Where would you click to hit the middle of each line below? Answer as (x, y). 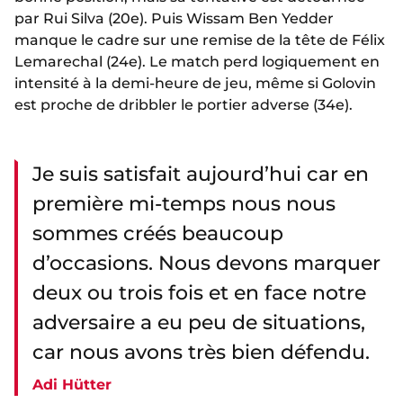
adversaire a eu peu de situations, (199, 323)
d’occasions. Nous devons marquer (206, 264)
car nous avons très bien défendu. (201, 353)
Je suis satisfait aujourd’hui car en (201, 175)
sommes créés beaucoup (158, 234)
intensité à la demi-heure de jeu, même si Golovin (195, 84)
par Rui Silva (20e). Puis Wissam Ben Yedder (174, 19)
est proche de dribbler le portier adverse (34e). (184, 105)
